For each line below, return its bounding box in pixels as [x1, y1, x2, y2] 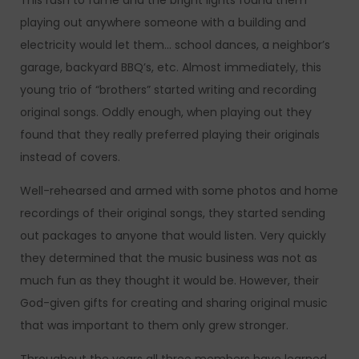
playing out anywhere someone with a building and [20, 14, 306, 31]
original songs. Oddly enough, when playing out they [20, 104, 312, 121]
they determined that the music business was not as [20, 250, 317, 267]
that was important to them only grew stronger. [20, 317, 288, 334]
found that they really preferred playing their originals [20, 127, 320, 143]
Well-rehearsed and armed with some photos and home [20, 183, 338, 200]
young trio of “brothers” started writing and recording [20, 82, 317, 99]
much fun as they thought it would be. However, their [20, 272, 319, 289]
